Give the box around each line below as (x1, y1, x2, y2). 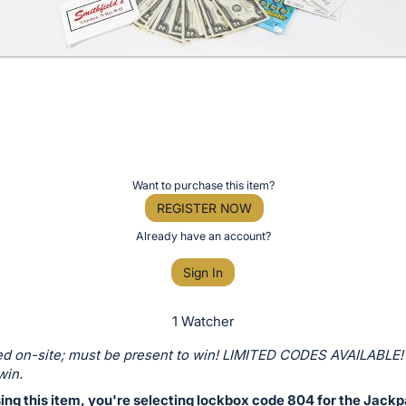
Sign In (183, 265, 223, 281)
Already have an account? (135, 228, 271, 243)
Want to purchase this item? (131, 178, 275, 192)
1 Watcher (172, 313, 234, 331)
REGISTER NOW (156, 199, 252, 216)
